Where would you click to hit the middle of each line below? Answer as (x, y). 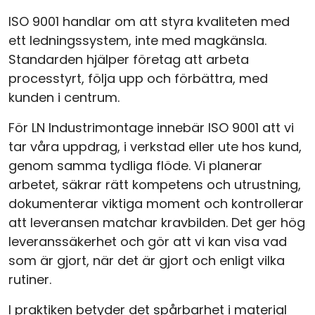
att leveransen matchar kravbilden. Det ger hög (157, 223)
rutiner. (30, 279)
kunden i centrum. (64, 97)
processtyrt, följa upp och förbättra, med (138, 78)
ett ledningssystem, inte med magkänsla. (137, 40)
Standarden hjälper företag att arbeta (129, 59)
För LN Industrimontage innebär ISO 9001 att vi (151, 128)
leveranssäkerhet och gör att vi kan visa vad (148, 242)
